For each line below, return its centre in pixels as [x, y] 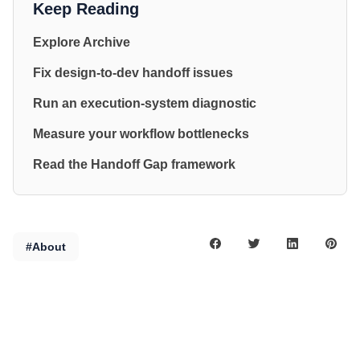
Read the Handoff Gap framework [134, 164]
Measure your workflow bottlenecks [141, 133]
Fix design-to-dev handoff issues [133, 72]
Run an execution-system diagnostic [145, 103]
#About [46, 246]
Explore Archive [82, 42]
